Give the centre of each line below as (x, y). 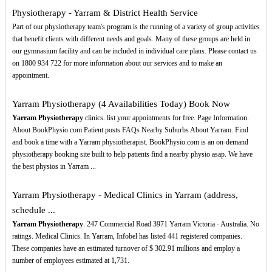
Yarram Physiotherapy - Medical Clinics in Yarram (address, (125, 195)
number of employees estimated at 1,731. (70, 261)
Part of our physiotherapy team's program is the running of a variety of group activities (136, 27)
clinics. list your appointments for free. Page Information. (166, 118)
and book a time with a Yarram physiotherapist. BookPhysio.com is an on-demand (130, 142)
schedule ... (33, 210)
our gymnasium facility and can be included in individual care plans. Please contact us (134, 51)
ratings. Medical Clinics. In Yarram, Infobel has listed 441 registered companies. (127, 236)
